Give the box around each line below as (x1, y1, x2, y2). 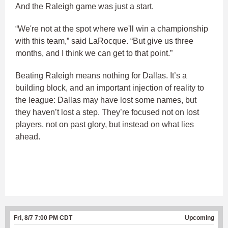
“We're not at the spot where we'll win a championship (15, 24, 208, 34)
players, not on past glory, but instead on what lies (15, 120, 194, 129)
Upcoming (185, 214, 214, 222)
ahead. (15, 132, 40, 141)
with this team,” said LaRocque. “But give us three (15, 37, 193, 46)
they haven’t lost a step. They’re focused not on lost (15, 108, 199, 117)
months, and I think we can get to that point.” (15, 49, 173, 58)
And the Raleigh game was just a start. (15, 2, 154, 11)
